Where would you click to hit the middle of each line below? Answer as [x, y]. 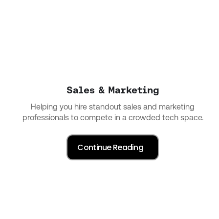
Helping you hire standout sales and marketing [113, 107]
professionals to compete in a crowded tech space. [113, 117]
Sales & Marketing [113, 90]
